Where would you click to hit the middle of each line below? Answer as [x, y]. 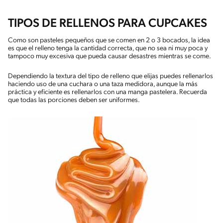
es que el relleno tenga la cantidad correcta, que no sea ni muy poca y [108, 48]
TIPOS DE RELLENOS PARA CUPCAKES [108, 24]
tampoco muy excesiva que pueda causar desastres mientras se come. [110, 56]
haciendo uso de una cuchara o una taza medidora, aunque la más [103, 84]
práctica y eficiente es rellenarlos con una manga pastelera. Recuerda [108, 92]
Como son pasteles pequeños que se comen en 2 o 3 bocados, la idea [109, 40]
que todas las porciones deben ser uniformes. [74, 100]
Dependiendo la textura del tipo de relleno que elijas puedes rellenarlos [111, 76]
